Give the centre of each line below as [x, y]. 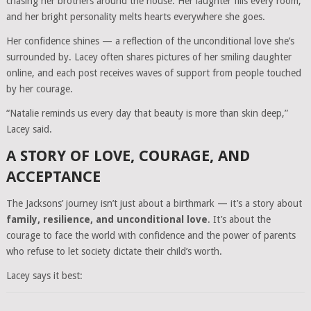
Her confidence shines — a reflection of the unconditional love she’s [150, 41]
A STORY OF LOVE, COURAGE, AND [128, 155]
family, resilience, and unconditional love [107, 219]
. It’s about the [239, 219]
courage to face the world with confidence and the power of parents [151, 235]
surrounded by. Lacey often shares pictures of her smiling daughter [149, 57]
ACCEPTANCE [53, 176]
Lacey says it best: [44, 275]
